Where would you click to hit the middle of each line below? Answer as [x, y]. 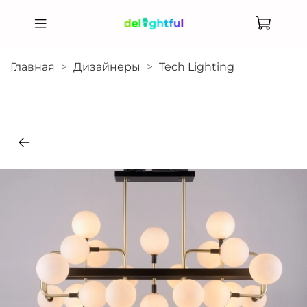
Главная [33, 66]
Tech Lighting [197, 66]
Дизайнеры [107, 66]
